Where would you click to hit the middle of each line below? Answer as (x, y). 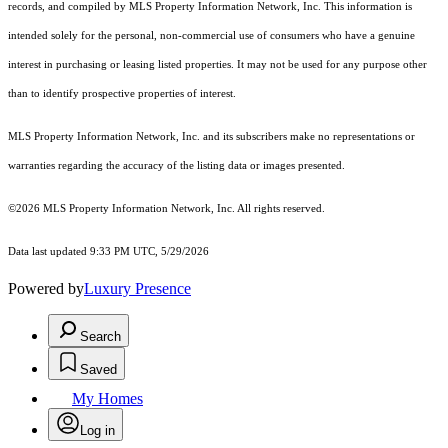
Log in (97, 431)
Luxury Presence (137, 289)
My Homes (107, 399)
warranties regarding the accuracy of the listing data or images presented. (176, 166)
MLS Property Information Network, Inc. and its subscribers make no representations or (211, 137)
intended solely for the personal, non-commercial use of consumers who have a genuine (211, 36)
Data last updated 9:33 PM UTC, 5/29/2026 (108, 252)
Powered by (46, 289)
